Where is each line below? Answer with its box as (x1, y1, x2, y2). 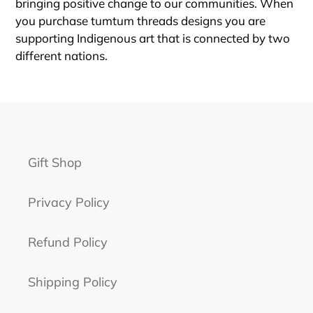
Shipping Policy (28, 274, 117, 291)
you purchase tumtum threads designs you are (15, 13, 265, 28)
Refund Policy (28, 234, 108, 251)
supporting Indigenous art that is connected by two (15, 30, 290, 45)
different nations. (15, 48, 108, 63)
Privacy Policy (28, 194, 110, 211)
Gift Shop (28, 154, 82, 171)
